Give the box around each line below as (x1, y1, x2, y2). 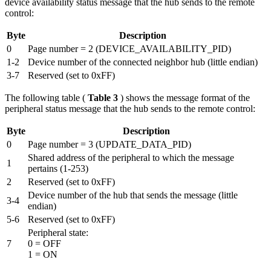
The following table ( (5, 93, 88, 103)
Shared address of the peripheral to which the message (28, 152, 234, 163)
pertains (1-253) (28, 163, 88, 174)
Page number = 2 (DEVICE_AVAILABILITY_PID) (28, 44, 231, 54)
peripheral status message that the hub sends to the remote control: (5, 103, 255, 114)
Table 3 (88, 93, 120, 103)
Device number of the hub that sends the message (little (28, 190, 238, 201)
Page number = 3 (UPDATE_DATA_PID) (28, 139, 191, 150)
